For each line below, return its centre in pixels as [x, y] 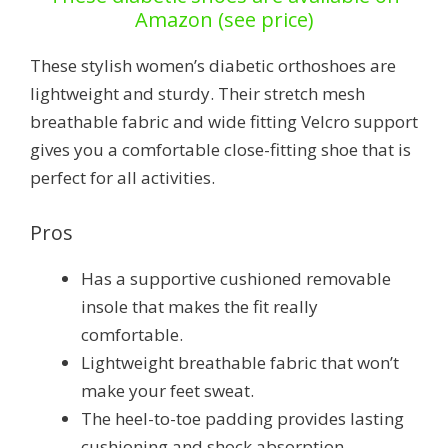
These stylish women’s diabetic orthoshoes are [213, 66]
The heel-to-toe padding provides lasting [242, 419]
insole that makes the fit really [199, 307]
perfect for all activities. [122, 178]
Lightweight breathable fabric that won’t [240, 363]
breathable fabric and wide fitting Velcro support [224, 122]
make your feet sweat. [167, 391]
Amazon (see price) [224, 20]
